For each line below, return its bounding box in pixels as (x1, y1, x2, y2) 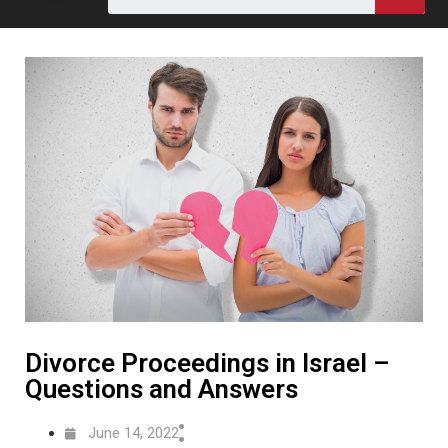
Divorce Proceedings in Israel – (25, 348, 390, 379)
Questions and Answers (25, 374, 298, 405)
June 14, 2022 (88, 424, 179, 443)
